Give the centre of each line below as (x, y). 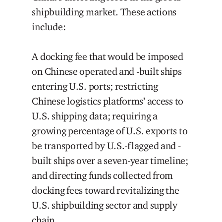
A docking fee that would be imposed (108, 57)
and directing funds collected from (103, 176)
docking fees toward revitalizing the (106, 191)
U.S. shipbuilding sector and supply (105, 205)
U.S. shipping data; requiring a (95, 116)
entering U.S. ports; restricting (95, 86)
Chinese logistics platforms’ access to (108, 101)
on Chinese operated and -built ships (107, 72)
